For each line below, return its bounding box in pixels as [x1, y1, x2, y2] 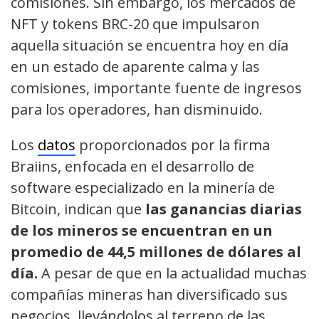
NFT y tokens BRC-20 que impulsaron [11, 14, 260, 34]
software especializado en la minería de [11, 178, 275, 198]
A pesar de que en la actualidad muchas [38, 263, 307, 283]
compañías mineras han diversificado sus [11, 285, 288, 305]
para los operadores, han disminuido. [11, 100, 263, 120]
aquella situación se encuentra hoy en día [11, 36, 288, 56]
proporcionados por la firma [75, 135, 270, 155]
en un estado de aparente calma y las [11, 57, 260, 77]
